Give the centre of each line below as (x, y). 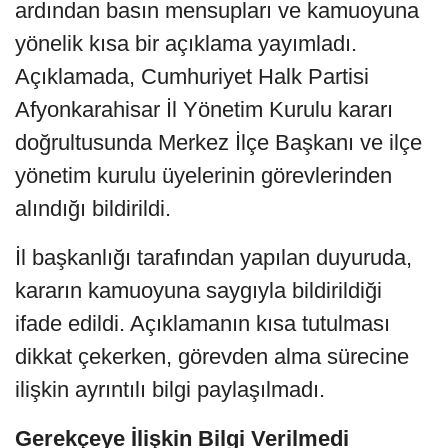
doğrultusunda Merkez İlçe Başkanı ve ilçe (218, 143)
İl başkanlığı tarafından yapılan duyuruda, (213, 258)
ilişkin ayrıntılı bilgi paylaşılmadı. (170, 390)
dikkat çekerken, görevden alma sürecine (212, 357)
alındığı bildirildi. (93, 209)
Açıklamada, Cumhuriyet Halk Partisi (192, 77)
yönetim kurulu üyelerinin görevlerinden (203, 176)
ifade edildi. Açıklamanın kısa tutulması (202, 324)
